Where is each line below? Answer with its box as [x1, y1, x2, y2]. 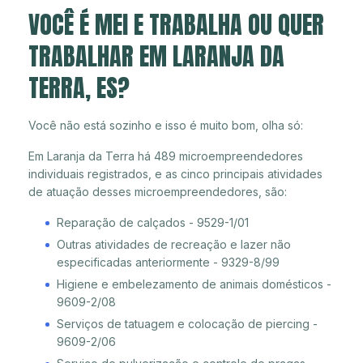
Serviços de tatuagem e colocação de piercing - [57, 316, 318, 331]
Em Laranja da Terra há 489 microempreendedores [28, 148, 303, 163]
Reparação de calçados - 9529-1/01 [57, 215, 249, 229]
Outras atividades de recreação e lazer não [57, 237, 291, 251]
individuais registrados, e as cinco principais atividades [28, 166, 322, 181]
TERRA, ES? [28, 69, 130, 106]
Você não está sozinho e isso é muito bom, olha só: [28, 117, 303, 132]
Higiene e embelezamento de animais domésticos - [57, 276, 331, 291]
